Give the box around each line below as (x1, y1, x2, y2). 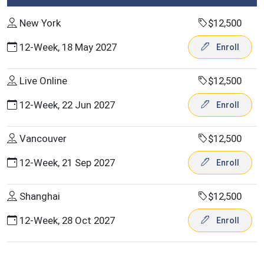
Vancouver (19, 133, 67, 144)
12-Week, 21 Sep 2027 (19, 156, 115, 169)
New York (19, 17, 61, 29)
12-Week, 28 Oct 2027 (19, 214, 115, 226)
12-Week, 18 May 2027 (19, 41, 117, 53)
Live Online (19, 75, 67, 87)
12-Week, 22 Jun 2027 (19, 98, 115, 111)
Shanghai (19, 190, 60, 202)
